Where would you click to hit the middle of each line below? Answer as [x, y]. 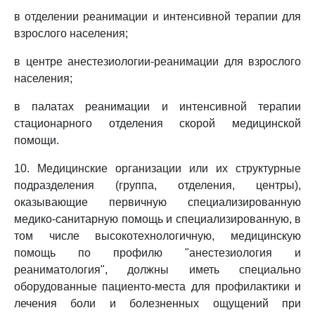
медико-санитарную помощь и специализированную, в [157, 219]
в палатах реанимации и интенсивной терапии [157, 107]
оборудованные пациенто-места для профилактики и [157, 287]
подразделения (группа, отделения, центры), [157, 185]
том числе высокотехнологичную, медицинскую [157, 236]
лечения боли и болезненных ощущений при [157, 303]
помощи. [37, 140]
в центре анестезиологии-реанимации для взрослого [157, 62]
